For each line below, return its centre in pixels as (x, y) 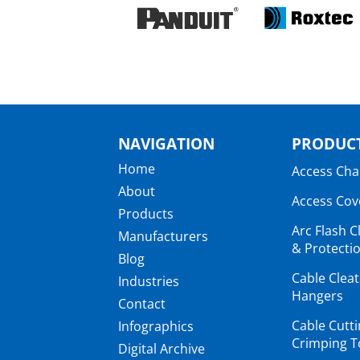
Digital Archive (162, 348)
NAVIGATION (166, 143)
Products (146, 213)
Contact (142, 303)
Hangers (317, 295)
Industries (149, 281)
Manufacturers (163, 236)
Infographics (156, 326)
